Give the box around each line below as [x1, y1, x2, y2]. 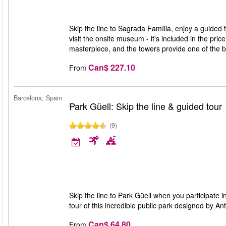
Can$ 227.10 [88, 61, 135, 73]
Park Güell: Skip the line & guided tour [69, 99, 222, 112]
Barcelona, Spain [14, 93, 62, 102]
